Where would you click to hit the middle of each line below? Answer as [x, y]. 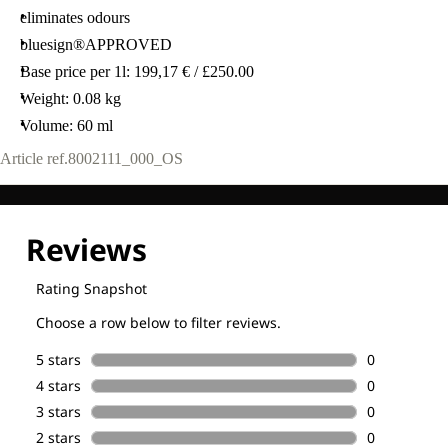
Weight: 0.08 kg [70, 98]
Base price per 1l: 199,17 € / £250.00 [137, 71]
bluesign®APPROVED [96, 44]
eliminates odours [75, 17]
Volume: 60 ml [66, 125]
